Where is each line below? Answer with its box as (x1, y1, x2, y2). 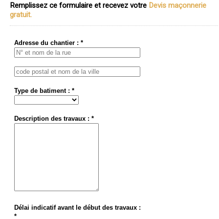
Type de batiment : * (14, 87, 74, 94)
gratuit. (10, 10, 32, 19)
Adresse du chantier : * (14, 39, 83, 46)
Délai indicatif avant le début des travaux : (14, 204, 141, 212)
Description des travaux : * (14, 114, 94, 122)
